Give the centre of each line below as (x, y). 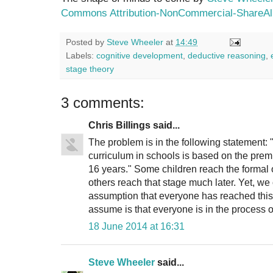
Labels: (81, 55)
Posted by (86, 42)
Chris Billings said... (134, 125)
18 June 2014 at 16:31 (136, 226)
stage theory (90, 69)
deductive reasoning (227, 55)
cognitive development (140, 55)
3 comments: (103, 102)
